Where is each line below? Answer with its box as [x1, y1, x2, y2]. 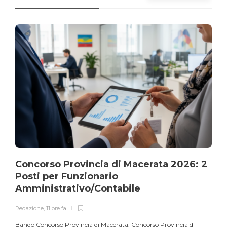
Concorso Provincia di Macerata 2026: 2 [15, 159, 207, 170]
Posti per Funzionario [15, 171, 118, 182]
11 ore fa [46, 205, 66, 212]
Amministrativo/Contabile [15, 183, 143, 195]
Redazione [15, 205, 44, 212]
